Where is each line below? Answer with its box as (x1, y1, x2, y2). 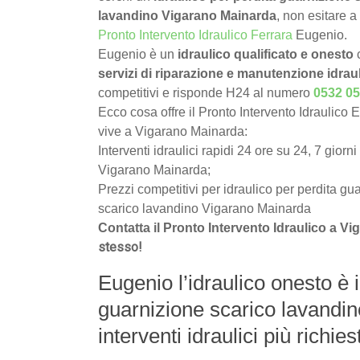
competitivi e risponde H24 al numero (98, 86, 313, 100)
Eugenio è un (98, 47, 178, 62)
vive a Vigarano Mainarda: (98, 125, 247, 139)
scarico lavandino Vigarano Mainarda (98, 202, 314, 216)
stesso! (98, 239, 142, 256)
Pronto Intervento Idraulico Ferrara (98, 28, 292, 43)
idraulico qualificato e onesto (178, 47, 354, 62)
